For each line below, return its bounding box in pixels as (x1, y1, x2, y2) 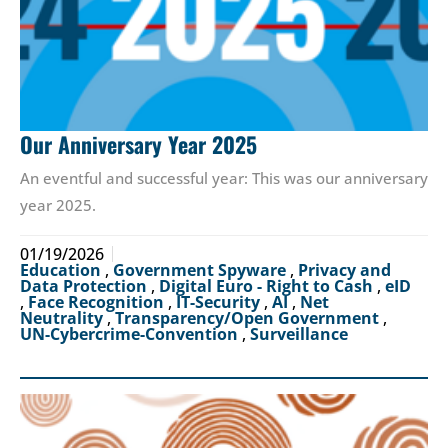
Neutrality (20, 306, 107, 329)
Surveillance (250, 322, 348, 345)
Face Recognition (28, 290, 168, 313)
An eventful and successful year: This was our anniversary (20, 167, 428, 188)
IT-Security (176, 290, 264, 313)
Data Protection (20, 274, 151, 297)
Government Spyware (113, 258, 290, 281)
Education (20, 258, 105, 281)
